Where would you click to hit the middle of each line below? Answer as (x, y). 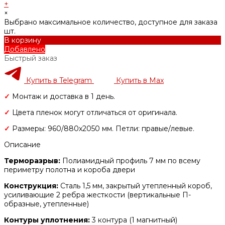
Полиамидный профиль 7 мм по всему (131, 160)
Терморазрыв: (33, 160)
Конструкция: (32, 186)
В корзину (23, 40)
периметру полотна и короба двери (70, 170)
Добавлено (25, 49)
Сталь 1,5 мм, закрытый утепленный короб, (136, 186)
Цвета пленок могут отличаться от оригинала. (95, 112)
